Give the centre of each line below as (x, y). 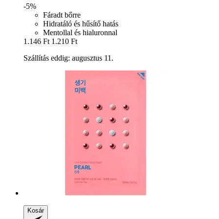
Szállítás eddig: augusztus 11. (68, 58)
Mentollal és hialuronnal (80, 33)
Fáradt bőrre (62, 15)
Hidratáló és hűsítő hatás (81, 24)
